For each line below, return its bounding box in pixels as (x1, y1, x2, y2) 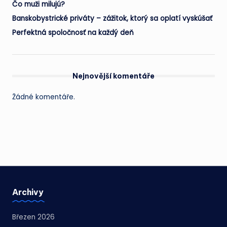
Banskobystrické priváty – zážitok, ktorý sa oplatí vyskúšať (12, 14, 212, 24)
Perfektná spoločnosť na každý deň (12, 28, 134, 38)
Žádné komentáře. (12, 92, 75, 102)
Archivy (12, 186, 44, 197)
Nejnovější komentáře (72, 71, 155, 81)
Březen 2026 (12, 212, 55, 222)
